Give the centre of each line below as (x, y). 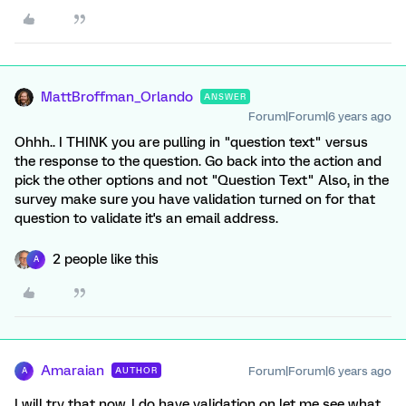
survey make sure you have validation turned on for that (195, 199)
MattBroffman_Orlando (117, 97)
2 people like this (106, 259)
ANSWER (225, 96)
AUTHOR (136, 370)
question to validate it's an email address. (146, 218)
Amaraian (72, 370)
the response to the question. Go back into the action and (198, 161)
